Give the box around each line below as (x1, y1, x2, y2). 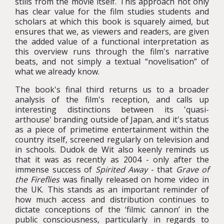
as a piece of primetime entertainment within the (15, 124, 209, 135)
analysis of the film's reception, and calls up (15, 94, 209, 105)
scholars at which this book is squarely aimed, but (15, 16, 209, 27)
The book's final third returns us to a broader (15, 84, 209, 95)
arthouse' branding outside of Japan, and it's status (15, 114, 209, 125)
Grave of (175, 164, 209, 175)
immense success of (15, 164, 95, 175)
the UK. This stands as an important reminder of (15, 184, 209, 195)
